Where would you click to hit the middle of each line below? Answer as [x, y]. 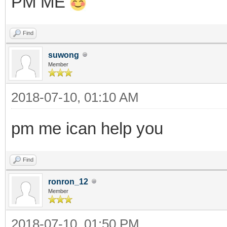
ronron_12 [68, 181]
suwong [64, 55]
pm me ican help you [87, 128]
